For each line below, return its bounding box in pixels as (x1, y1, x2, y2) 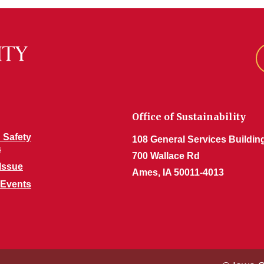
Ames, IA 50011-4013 (132, 167, 224, 177)
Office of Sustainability (132, 111, 246, 123)
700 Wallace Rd (132, 151, 200, 161)
